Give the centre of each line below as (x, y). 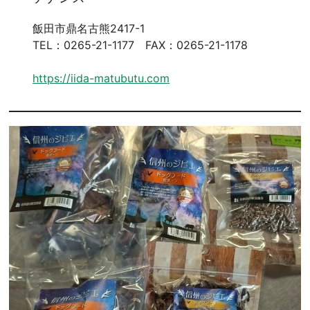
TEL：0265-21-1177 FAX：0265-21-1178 (140, 45)
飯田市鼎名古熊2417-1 (89, 28)
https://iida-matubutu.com (101, 78)
